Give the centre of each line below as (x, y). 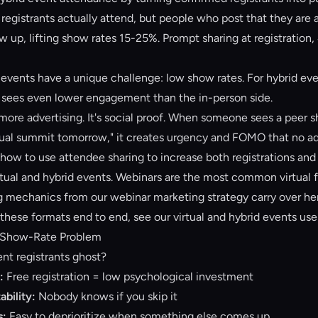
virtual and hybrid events (235, 217)
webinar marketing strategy (179, 197)
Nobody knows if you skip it (106, 296)
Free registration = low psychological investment (128, 276)
